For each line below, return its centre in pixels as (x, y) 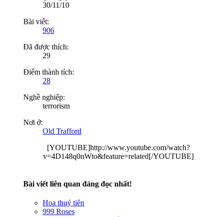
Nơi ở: (33, 122)
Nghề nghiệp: (44, 97)
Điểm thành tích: (49, 72)
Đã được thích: (46, 46)
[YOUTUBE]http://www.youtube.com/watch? (118, 147)
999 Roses (59, 212)
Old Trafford (62, 131)
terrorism (56, 106)
